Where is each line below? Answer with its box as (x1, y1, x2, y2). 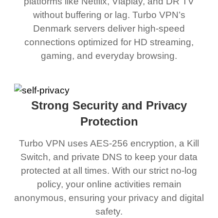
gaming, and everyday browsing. (41, 51, 177, 61)
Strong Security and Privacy (31, 99, 187, 112)
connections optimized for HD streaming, (24, 37, 194, 48)
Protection (80, 115, 138, 128)
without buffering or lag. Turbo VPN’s (33, 10, 185, 20)
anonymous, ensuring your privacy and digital (14, 192, 204, 203)
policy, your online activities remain (36, 179, 182, 189)
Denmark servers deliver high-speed (33, 23, 185, 34)
